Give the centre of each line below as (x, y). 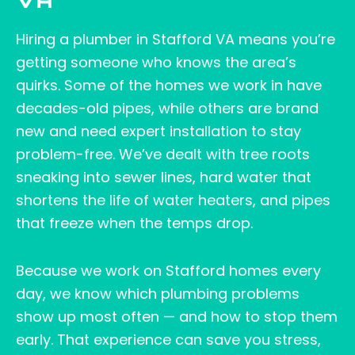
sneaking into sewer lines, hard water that (164, 177)
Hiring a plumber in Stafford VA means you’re (176, 39)
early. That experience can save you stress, (168, 340)
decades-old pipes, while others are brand (167, 108)
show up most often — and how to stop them (177, 317)
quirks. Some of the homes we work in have (169, 85)
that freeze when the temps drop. (134, 223)
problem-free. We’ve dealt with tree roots (163, 154)
